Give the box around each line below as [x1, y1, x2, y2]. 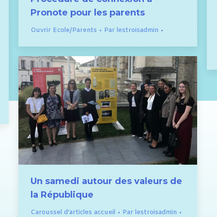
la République [31, 189, 93, 201]
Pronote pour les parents [31, 7, 145, 18]
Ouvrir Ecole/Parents [31, 26, 97, 35]
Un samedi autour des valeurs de [31, 176, 182, 187]
